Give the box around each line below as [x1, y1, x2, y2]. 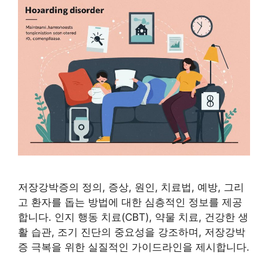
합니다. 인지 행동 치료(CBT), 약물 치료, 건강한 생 [18, 211, 248, 224]
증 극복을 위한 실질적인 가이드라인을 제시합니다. [18, 241, 249, 254]
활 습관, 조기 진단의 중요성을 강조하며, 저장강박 [18, 226, 245, 239]
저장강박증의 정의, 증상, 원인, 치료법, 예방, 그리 [18, 181, 244, 194]
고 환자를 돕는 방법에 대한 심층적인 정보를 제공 [18, 196, 242, 209]
